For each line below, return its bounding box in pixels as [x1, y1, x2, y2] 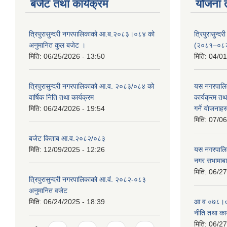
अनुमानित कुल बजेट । [29, 41, 86, 49]
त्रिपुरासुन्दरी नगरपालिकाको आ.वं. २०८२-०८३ [29, 175, 146, 183]
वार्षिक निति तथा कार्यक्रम [29, 93, 94, 101]
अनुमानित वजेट [29, 186, 67, 195]
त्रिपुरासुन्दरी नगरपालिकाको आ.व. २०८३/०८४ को [29, 82, 154, 90]
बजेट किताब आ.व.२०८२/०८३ [29, 134, 105, 142]
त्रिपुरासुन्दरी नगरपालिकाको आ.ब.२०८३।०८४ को [29, 30, 155, 38]
